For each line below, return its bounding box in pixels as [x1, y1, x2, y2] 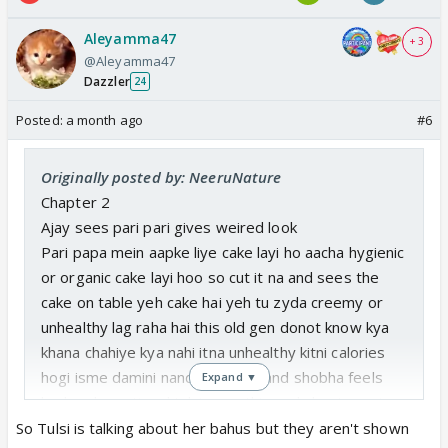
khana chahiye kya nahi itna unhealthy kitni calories [41, 341, 386, 362]
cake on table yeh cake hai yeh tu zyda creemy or [41, 291, 383, 312]
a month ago [65, 110, 143, 129]
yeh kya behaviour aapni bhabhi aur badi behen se [41, 416, 386, 437]
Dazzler [84, 72, 130, 90]
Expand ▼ [202, 368, 257, 384]
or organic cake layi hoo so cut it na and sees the [41, 266, 380, 287]
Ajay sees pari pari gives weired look [41, 216, 297, 237]
